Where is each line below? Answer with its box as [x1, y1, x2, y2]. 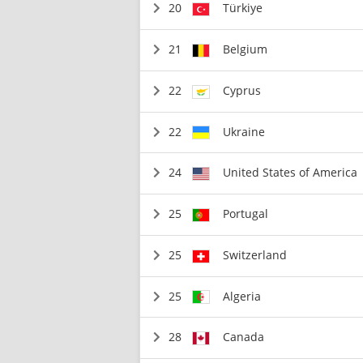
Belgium [223, 41, 268, 57]
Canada [223, 329, 265, 345]
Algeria [223, 288, 262, 304]
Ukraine [223, 123, 266, 139]
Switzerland [223, 246, 288, 263]
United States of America [223, 164, 358, 181]
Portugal [223, 206, 269, 221]
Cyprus [223, 82, 262, 98]
